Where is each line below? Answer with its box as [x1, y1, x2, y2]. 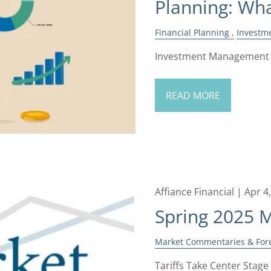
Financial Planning [154, 26, 229, 38]
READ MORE [165, 88, 220, 102]
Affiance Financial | [154, 185, 244, 199]
